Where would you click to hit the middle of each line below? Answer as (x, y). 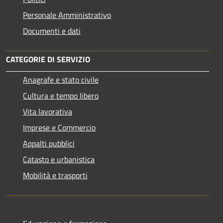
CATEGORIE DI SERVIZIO (48, 59)
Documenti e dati (52, 31)
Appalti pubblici (49, 143)
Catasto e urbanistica (59, 159)
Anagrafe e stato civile (61, 79)
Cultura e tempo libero (61, 95)
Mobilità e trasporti (55, 175)
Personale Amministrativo (67, 15)
